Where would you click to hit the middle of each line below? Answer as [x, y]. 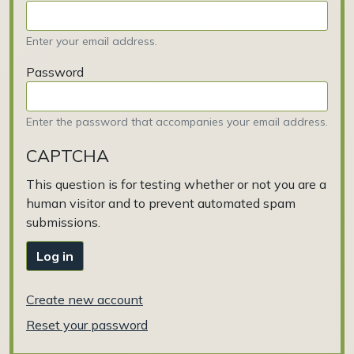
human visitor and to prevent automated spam [161, 203]
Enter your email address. [92, 41]
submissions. [63, 222]
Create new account [85, 299]
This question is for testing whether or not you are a [176, 184]
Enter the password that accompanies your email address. [177, 121]
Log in [55, 256]
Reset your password [87, 324]
